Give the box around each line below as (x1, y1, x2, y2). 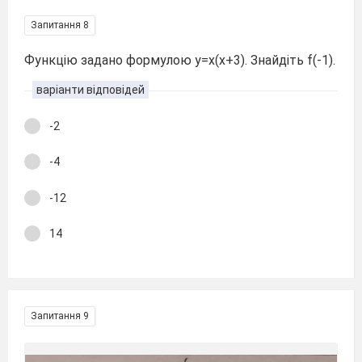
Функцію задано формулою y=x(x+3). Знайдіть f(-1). (24, 52, 335, 68)
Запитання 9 (31, 309, 89, 322)
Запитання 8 (31, 19, 89, 31)
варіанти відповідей (36, 82, 145, 96)
